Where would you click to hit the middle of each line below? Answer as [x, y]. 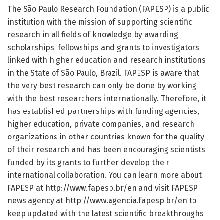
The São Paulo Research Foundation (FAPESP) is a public [108, 9]
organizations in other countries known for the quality [106, 137]
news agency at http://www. [58, 200]
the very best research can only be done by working [102, 85]
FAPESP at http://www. [48, 188]
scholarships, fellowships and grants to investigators [103, 47]
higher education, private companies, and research [101, 124]
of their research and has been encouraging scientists [106, 149]
